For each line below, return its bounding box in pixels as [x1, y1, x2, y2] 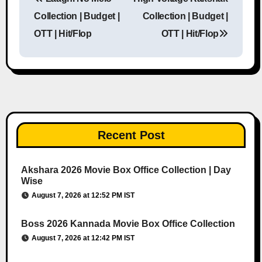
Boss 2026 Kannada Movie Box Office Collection [20, 219, 235, 229]
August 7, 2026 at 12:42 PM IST [31, 234, 135, 243]
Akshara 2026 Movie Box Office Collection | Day [20, 165, 231, 175]
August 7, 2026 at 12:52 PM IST [31, 191, 135, 200]
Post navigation [106, 1, 194, 15]
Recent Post [97, 129, 165, 142]
